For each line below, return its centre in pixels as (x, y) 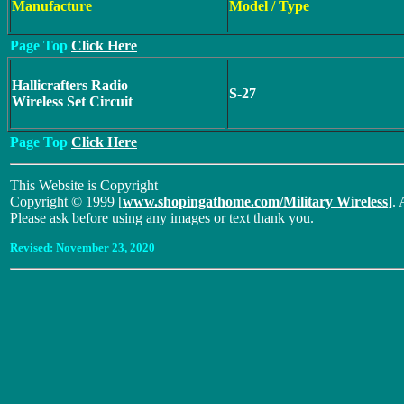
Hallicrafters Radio (70, 85)
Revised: (33, 248)
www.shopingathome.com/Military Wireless (255, 202)
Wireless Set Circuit (72, 101)
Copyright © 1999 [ (66, 202)
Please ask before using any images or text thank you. (162, 218)
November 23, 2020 (106, 248)
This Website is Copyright (84, 185)
